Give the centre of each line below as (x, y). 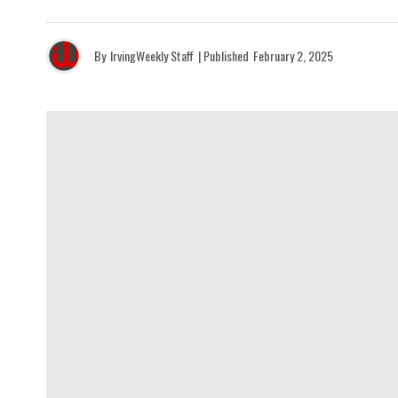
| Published (223, 56)
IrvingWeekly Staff (152, 56)
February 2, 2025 (293, 56)
